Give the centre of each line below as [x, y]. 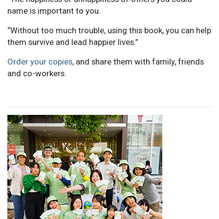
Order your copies [40, 61]
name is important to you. [54, 11]
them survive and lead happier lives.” [73, 42]
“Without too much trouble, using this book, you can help [109, 30]
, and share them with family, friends [138, 61]
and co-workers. [37, 73]
